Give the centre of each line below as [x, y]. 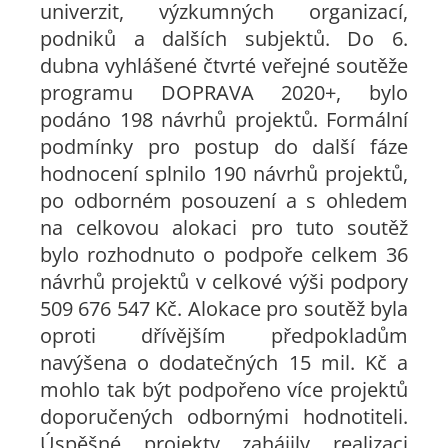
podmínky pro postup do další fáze [224, 146]
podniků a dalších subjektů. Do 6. [224, 38]
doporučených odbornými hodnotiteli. [224, 416]
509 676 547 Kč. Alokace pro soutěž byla [224, 308]
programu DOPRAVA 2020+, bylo [224, 92]
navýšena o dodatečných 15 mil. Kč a [224, 362]
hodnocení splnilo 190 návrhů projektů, [224, 173]
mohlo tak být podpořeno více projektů [224, 389]
